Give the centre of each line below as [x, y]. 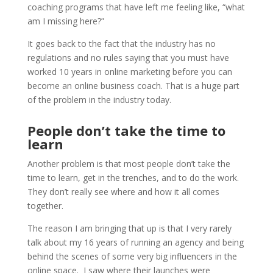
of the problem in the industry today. [99, 100]
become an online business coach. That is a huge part [133, 86]
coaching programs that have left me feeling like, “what [136, 7]
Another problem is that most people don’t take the [129, 164]
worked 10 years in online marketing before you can [129, 72]
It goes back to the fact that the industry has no [121, 44]
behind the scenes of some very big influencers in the [132, 256]
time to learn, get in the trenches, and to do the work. [133, 178]
